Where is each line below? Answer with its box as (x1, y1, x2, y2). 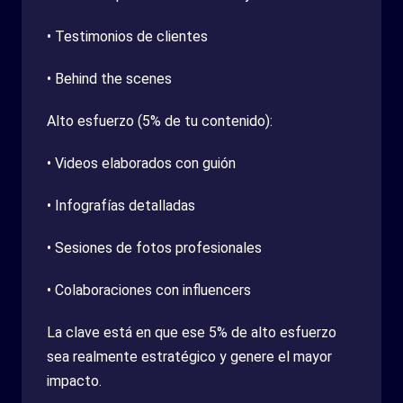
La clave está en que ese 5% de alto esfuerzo (47, 323, 336, 341)
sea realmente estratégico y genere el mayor (47, 347, 332, 365)
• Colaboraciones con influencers (47, 281, 251, 299)
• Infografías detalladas (47, 196, 195, 214)
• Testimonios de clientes (47, 27, 208, 45)
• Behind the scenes (47, 69, 172, 87)
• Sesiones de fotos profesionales (47, 238, 262, 256)
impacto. (47, 372, 102, 390)
